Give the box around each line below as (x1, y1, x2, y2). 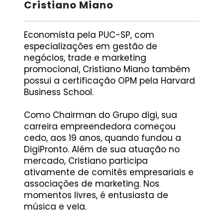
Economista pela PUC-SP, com (23, 29, 154, 41)
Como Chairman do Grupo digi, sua (23, 109, 177, 121)
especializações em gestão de (23, 40, 157, 53)
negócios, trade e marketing (23, 52, 146, 64)
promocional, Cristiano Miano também (23, 63, 190, 76)
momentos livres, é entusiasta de (23, 189, 168, 202)
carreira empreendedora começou (23, 120, 176, 133)
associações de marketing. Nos (23, 178, 159, 190)
